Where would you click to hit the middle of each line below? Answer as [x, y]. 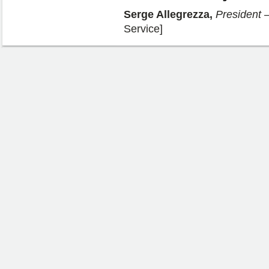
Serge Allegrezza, [168, 14]
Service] [143, 29]
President [238, 14]
